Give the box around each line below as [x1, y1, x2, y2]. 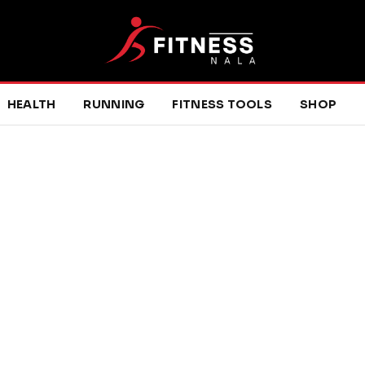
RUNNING [83, 97, 145, 112]
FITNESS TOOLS [172, 97, 273, 112]
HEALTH [7, 97, 56, 112]
